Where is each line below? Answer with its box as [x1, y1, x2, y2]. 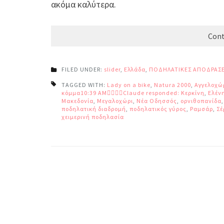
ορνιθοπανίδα [180, 97, 221, 104]
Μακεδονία [61, 97, 93, 104]
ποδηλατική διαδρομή [61, 105, 126, 112]
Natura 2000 [154, 81, 191, 88]
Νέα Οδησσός [136, 97, 177, 104]
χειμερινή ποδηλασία [61, 113, 124, 120]
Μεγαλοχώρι [97, 97, 133, 104]
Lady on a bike [107, 81, 150, 88]
